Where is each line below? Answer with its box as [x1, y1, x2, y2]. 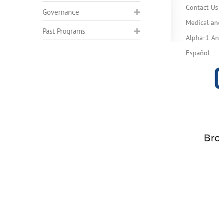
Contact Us [185, 3, 218, 12]
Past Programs [43, 26, 85, 36]
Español [185, 48, 210, 57]
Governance [43, 7, 79, 17]
